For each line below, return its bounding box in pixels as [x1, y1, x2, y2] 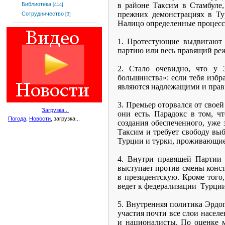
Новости [29, 116, 51, 122]
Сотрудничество [22, 11, 64, 17]
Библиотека [22, 1, 51, 7]
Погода [8, 116, 26, 122]
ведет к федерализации [118, 181, 196, 190]
